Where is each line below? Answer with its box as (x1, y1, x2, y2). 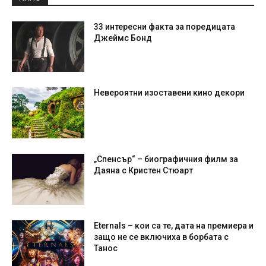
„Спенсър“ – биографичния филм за (94, 154, 239, 164)
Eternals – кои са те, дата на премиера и (94, 220, 254, 230)
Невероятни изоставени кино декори (94, 88, 245, 98)
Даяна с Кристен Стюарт (94, 165, 194, 175)
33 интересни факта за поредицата (94, 21, 236, 31)
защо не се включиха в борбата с (94, 232, 229, 242)
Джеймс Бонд (94, 33, 153, 43)
